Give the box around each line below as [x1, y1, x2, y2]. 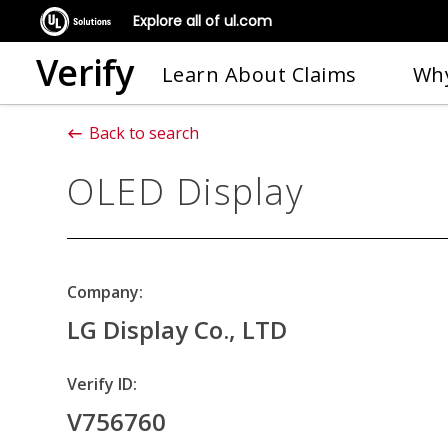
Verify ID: [67, 373, 137, 395]
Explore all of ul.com [133, 10, 272, 31]
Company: [67, 281, 143, 303]
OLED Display [67, 167, 304, 216]
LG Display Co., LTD [67, 313, 287, 346]
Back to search [89, 122, 199, 144]
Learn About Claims [161, 61, 357, 88]
